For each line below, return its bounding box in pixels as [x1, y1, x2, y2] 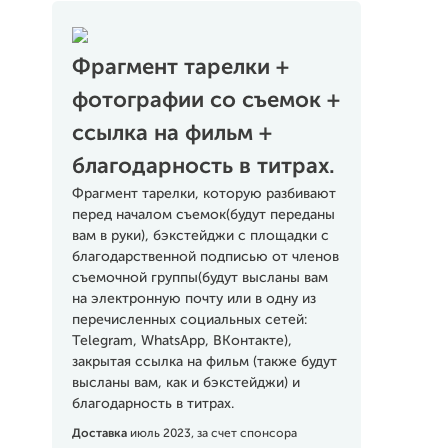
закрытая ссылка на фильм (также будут [71, 355, 337, 369]
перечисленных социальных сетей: [71, 313, 307, 327]
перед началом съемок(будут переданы [71, 208, 335, 222]
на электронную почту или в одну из [71, 292, 316, 306]
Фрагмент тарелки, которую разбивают [71, 187, 336, 201]
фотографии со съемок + [71, 90, 340, 112]
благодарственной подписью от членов [71, 250, 339, 264]
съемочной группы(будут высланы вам [71, 271, 328, 285]
